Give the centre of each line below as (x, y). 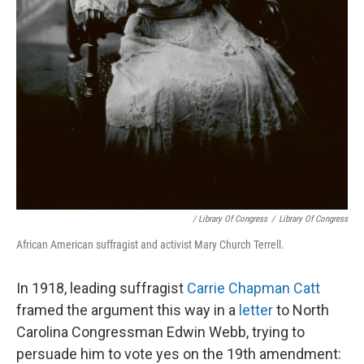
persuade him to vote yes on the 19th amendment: (179, 353)
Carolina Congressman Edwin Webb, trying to (160, 331)
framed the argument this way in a (128, 310)
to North (301, 310)
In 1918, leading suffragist (102, 288)
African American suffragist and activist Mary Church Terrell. (150, 244)
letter (256, 310)
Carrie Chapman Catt (253, 288)
